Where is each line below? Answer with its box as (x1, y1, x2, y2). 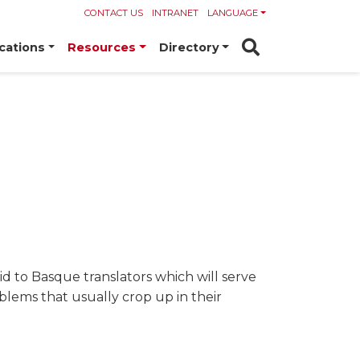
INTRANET (152, 7, 199, 18)
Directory (158, 40, 219, 55)
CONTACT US (84, 7, 144, 18)
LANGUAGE (207, 7, 259, 18)
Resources (67, 40, 137, 55)
